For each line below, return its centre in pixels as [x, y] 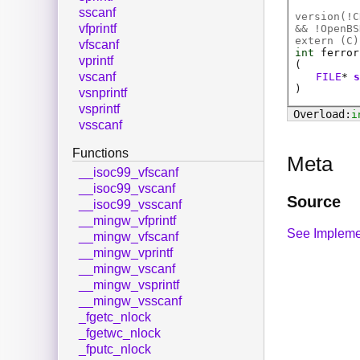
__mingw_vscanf [127, 269]
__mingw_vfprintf [127, 221]
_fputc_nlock [115, 350]
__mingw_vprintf [126, 253]
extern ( [321, 41]
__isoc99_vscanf [127, 189]
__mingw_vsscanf [130, 301]
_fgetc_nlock [115, 317]
